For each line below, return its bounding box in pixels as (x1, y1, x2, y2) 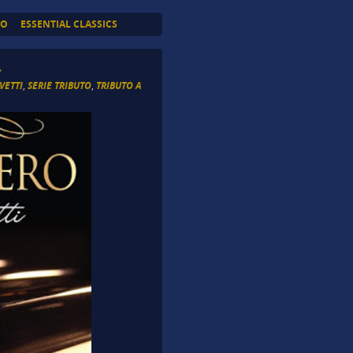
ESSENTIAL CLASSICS (20, 17, 117, 31)
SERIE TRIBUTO (28, 79, 92, 93)
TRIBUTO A (96, 79, 143, 93)
